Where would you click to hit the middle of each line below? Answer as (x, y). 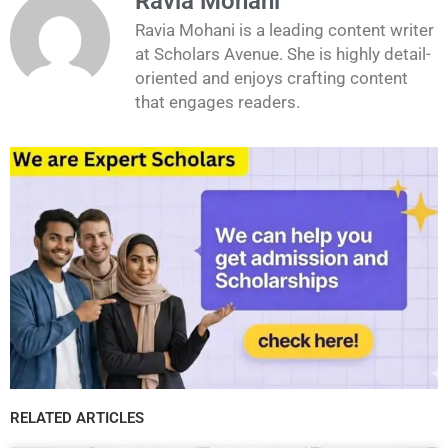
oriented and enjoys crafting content (271, 77)
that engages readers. (217, 101)
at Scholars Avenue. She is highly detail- (283, 53)
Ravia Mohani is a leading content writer (284, 29)
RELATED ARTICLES (77, 417)
